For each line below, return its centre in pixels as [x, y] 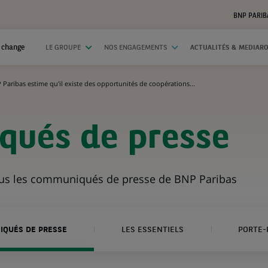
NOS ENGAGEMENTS [135, 48]
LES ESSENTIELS [152, 230]
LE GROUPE [63, 48]
